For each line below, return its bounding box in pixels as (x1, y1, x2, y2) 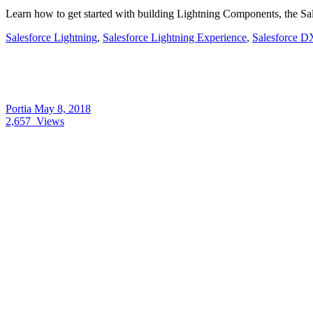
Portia (6, 102, 34, 115)
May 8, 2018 (34, 102, 91, 115)
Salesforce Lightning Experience (103, 31, 247, 43)
